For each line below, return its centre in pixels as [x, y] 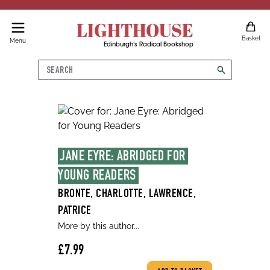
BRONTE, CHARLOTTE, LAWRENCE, [127, 195]
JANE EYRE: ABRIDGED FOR [123, 157]
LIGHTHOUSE [135, 30]
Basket [251, 38]
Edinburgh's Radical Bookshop [148, 45]
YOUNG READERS [97, 177]
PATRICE [75, 212]
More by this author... [99, 226]
